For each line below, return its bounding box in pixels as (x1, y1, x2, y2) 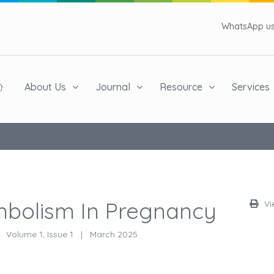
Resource (160, 81, 202, 93)
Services (232, 81, 270, 93)
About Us (24, 81, 66, 93)
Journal (95, 81, 130, 93)
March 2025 (87, 228, 138, 240)
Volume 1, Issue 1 (4, 228, 76, 240)
